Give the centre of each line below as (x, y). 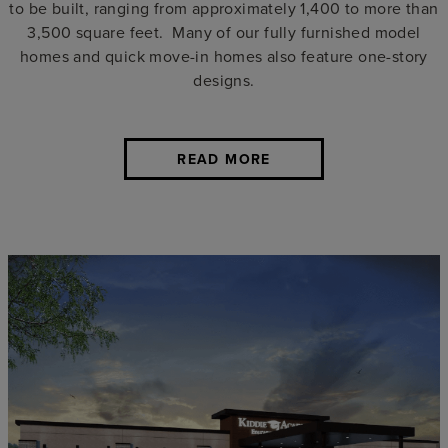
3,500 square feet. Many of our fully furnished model (224, 31)
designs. (224, 79)
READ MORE (224, 158)
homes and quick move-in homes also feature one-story (224, 55)
